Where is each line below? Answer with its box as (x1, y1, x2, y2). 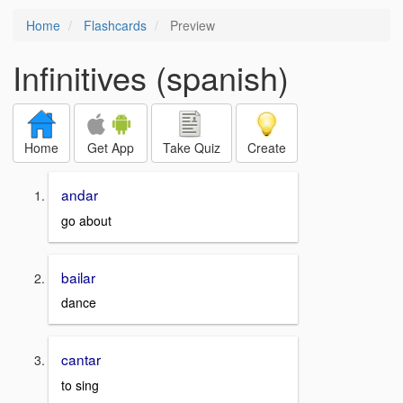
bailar (61, 266, 95, 287)
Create (247, 139, 286, 157)
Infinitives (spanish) (13, 54, 289, 100)
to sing (61, 376, 99, 395)
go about (61, 210, 112, 229)
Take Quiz (163, 139, 220, 157)
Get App (87, 139, 134, 157)
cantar (61, 349, 101, 370)
